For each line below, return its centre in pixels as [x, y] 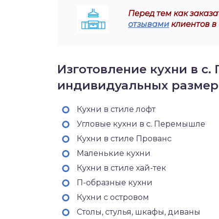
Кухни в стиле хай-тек [121, 168]
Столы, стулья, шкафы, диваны [139, 212]
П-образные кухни [115, 183]
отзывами [149, 24]
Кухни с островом [113, 197]
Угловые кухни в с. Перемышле [141, 124]
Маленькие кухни [114, 153]
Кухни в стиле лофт [116, 109]
